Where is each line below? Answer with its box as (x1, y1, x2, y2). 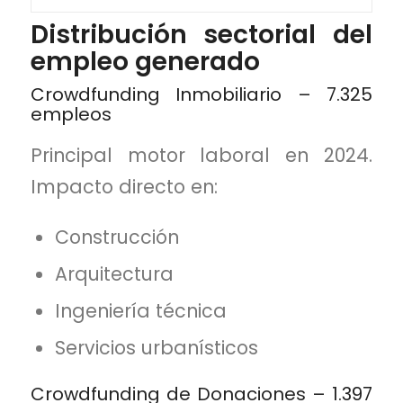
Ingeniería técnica (55, 297, 228, 324)
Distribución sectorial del (30, 16, 373, 52)
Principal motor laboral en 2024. (30, 142, 373, 169)
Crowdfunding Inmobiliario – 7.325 (30, 81, 373, 107)
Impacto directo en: (30, 174, 218, 201)
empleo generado (30, 43, 260, 79)
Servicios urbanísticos (55, 334, 259, 361)
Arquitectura (55, 260, 175, 287)
